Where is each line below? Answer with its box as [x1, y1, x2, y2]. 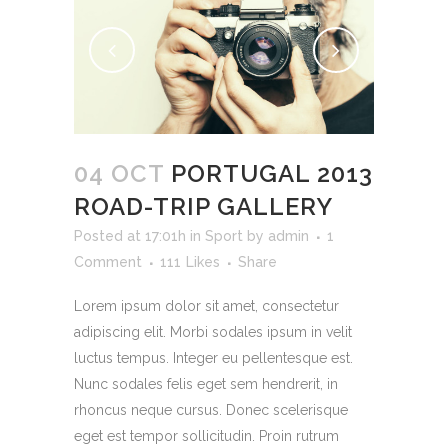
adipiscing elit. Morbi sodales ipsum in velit [74, 324, 352, 341]
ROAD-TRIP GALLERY [74, 192, 333, 222]
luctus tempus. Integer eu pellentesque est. [74, 350, 353, 367]
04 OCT [74, 159, 164, 189]
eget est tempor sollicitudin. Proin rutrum [74, 428, 339, 445]
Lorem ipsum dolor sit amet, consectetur [74, 298, 339, 315]
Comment [74, 254, 142, 271]
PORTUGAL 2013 [171, 159, 373, 189]
